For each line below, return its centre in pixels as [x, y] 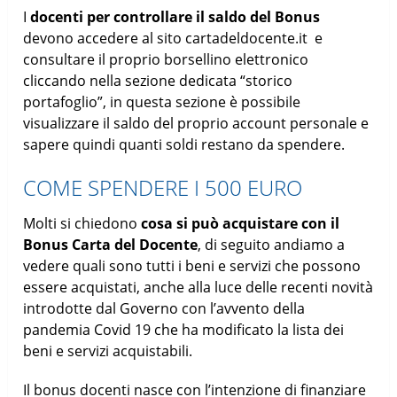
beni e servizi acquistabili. [108, 350]
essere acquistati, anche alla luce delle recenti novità [198, 287]
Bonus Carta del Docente [111, 244]
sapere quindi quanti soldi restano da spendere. [184, 144]
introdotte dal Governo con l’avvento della [164, 308]
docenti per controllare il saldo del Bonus [175, 16]
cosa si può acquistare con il [241, 223]
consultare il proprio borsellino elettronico [166, 59]
